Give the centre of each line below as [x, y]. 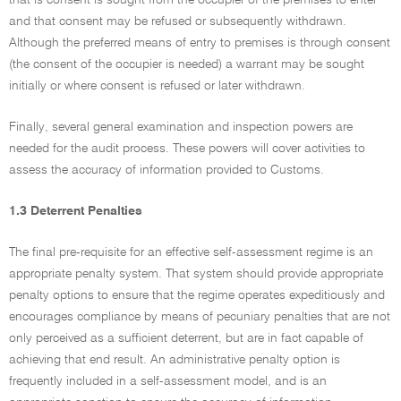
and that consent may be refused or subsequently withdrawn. [178, 21]
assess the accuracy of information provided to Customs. [166, 170]
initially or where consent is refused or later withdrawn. [157, 86]
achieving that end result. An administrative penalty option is [175, 360]
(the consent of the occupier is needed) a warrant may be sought [187, 64]
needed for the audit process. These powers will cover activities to [187, 149]
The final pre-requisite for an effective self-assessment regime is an [191, 252]
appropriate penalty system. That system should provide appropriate [196, 274]
